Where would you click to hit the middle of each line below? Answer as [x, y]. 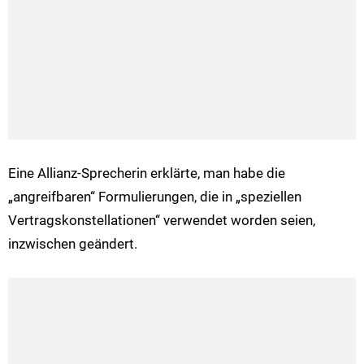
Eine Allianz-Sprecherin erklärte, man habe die [147, 173]
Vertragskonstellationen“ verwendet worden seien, [162, 220]
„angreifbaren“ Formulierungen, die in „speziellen [155, 196]
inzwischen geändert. [73, 243]
